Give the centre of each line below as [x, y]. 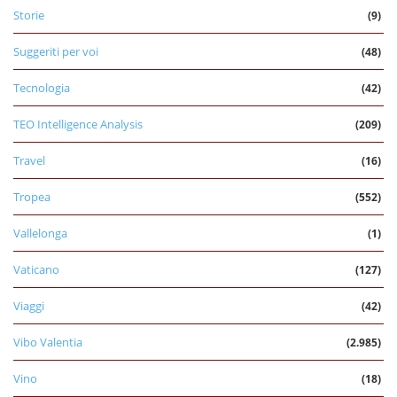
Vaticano [36, 269]
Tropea [32, 196]
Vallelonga [40, 233]
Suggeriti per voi [56, 51]
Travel [29, 160]
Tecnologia [42, 87]
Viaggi [29, 305]
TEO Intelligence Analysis [78, 124]
